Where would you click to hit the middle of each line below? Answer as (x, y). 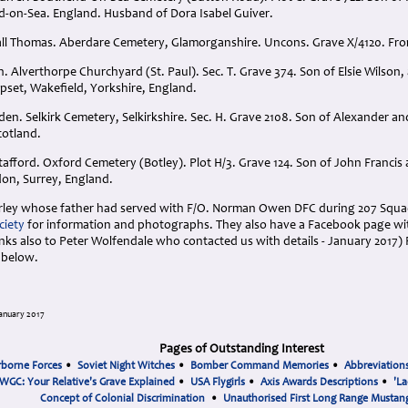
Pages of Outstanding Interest (241, 350)
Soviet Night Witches (126, 366)
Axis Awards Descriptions (319, 382)
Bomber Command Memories (259, 366)
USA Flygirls (218, 382)
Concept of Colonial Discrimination (122, 399)
